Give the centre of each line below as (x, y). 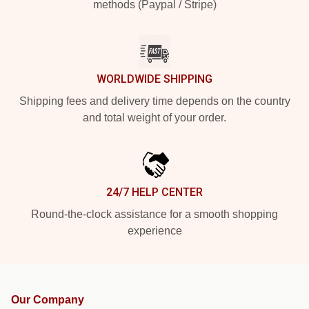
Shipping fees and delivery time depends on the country (154, 101)
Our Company (48, 300)
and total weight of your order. (154, 118)
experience (154, 231)
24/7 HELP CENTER (154, 192)
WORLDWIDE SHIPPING (154, 79)
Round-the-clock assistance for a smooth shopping (154, 214)
